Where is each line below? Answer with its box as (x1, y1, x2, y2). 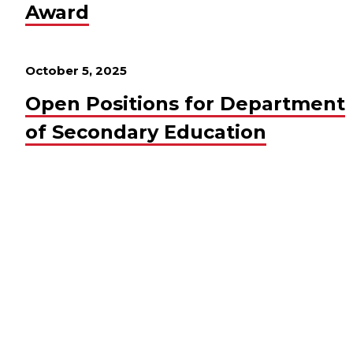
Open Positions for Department (25, 92, 345, 115)
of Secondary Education (25, 121, 266, 143)
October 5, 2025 (25, 63, 127, 78)
